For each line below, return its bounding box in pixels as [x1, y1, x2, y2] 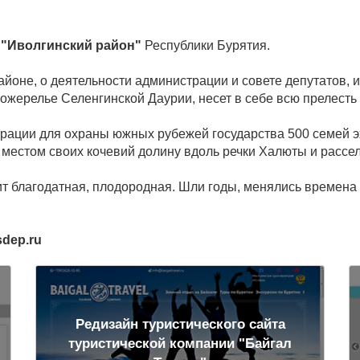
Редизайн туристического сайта [75, 316, 285, 332]
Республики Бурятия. [141, 39, 270, 52]
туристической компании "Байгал [68, 335, 292, 351]
